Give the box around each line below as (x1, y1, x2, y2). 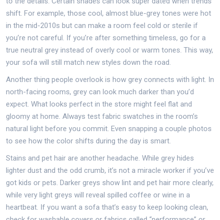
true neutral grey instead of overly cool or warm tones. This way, (6, 46, 213, 55)
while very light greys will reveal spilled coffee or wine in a (6, 191, 190, 199)
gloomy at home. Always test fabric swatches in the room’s (6, 112, 198, 121)
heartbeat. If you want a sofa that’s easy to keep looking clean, (6, 203, 208, 212)
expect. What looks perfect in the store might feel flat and (6, 100, 192, 109)
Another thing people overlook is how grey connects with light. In (6, 75, 214, 84)
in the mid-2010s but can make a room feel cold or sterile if (6, 21, 198, 30)
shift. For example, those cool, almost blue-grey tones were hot (6, 9, 211, 18)
